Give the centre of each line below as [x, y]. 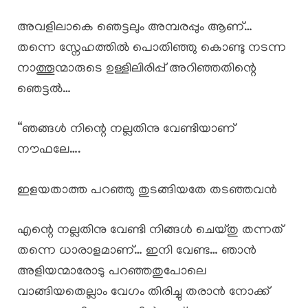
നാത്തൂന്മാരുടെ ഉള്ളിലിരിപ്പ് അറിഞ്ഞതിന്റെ [137, 69]
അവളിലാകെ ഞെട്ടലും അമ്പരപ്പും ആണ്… [135, 27]
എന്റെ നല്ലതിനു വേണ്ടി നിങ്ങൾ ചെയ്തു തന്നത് [150, 231]
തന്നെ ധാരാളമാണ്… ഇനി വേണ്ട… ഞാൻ [137, 252]
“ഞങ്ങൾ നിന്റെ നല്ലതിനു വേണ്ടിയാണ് [126, 130]
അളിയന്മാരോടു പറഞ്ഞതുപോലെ [112, 272]
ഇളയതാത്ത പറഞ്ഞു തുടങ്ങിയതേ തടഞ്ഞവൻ [147, 190]
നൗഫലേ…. [49, 151]
